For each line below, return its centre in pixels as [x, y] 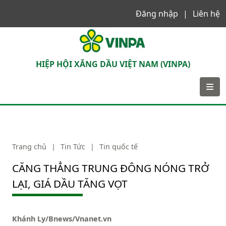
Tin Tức [73, 147]
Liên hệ [206, 14]
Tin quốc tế [119, 147]
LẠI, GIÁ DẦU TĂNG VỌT [70, 184]
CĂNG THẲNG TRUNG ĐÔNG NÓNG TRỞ [110, 168]
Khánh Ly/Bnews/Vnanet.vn [62, 219]
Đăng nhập [157, 14]
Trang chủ [29, 147]
